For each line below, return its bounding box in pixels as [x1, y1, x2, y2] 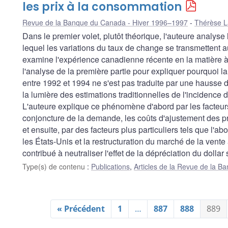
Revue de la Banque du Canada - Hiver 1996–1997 [22, 17, 188, 27]
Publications [91, 161, 130, 172]
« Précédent [56, 203, 105, 214]
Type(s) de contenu [22, 161, 87, 172]
